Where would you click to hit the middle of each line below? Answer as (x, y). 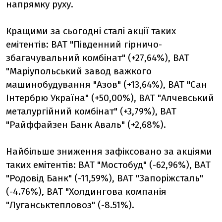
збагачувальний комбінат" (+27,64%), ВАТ (98, 58)
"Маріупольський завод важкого (79, 71)
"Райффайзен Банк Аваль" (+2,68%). (86, 125)
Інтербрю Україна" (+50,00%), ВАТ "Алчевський (110, 98)
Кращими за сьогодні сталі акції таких (91, 31)
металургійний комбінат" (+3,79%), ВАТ (91, 111)
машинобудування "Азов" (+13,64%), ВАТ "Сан (107, 84)
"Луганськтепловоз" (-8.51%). (70, 205)
